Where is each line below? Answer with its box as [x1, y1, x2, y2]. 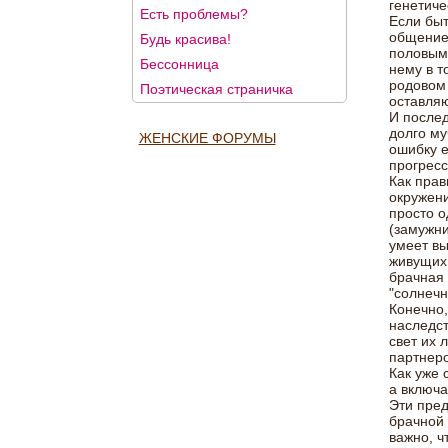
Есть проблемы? [139, 6, 248, 22]
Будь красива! [139, 31, 231, 47]
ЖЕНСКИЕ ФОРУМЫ [138, 130, 276, 146]
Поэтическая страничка [139, 81, 293, 97]
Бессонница [139, 56, 219, 72]
